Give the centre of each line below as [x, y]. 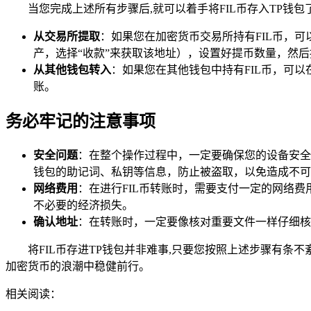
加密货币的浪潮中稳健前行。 [78, 266]
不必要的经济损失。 [83, 205]
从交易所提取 [67, 37]
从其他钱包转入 [72, 70]
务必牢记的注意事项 [81, 121]
